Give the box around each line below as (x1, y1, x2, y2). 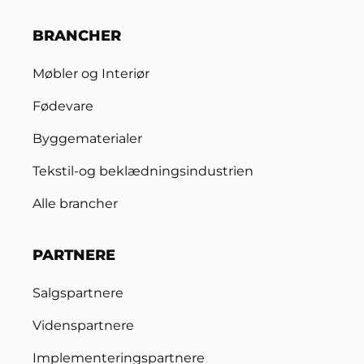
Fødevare (32, 98, 93, 115)
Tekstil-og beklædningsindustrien (32, 163, 253, 180)
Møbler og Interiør (32, 66, 149, 82)
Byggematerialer (32, 131, 142, 147)
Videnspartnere (32, 318, 134, 334)
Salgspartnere (32, 285, 123, 301)
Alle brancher (32, 196, 118, 212)
